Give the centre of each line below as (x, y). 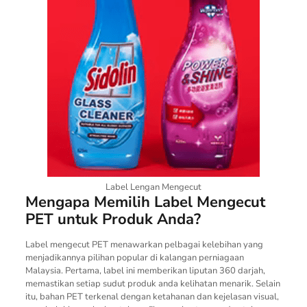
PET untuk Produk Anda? (113, 219)
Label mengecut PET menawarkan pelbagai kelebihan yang (144, 244)
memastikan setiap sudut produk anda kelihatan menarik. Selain (152, 283)
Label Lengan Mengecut (153, 187)
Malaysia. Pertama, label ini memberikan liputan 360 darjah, (145, 270)
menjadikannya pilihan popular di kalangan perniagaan (134, 257)
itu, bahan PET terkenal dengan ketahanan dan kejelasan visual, (152, 296)
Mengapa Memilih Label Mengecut (145, 202)
